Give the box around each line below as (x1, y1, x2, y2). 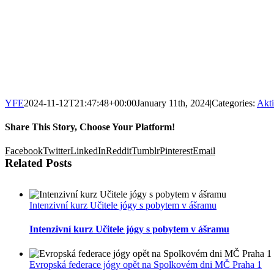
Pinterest (160, 146, 193, 157)
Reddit (106, 146, 131, 157)
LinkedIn (70, 146, 106, 157)
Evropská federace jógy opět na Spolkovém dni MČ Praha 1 (29, 259, 262, 270)
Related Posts (5, 157, 72, 170)
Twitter (43, 146, 70, 157)
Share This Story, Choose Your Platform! (5, 121, 175, 132)
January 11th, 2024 (136, 97, 210, 108)
